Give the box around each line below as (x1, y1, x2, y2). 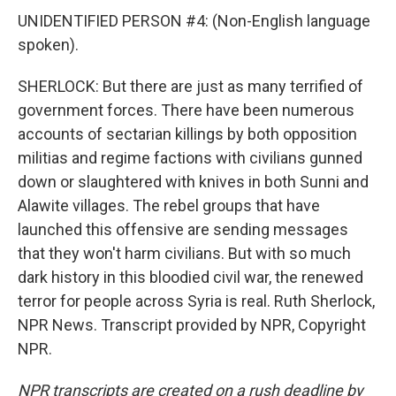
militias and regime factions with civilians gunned (18, 148, 362, 167)
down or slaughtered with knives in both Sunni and (18, 172, 369, 191)
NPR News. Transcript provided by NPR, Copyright (18, 316, 366, 334)
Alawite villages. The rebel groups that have (18, 196, 320, 215)
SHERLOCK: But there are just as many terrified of (18, 77, 363, 95)
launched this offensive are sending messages (18, 220, 348, 239)
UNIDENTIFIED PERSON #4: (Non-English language (18, 11, 370, 30)
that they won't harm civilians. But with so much (18, 244, 351, 263)
